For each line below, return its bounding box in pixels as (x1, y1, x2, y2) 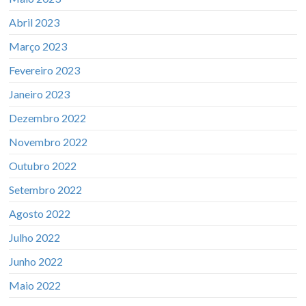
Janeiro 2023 (9, 87, 70, 100)
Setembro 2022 (9, 182, 83, 196)
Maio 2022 (9, 278, 61, 292)
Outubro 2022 (9, 158, 77, 172)
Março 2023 (9, 39, 68, 53)
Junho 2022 (9, 254, 64, 268)
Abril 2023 (9, 15, 60, 29)
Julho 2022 (9, 230, 61, 244)
